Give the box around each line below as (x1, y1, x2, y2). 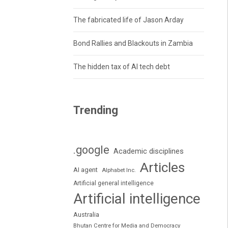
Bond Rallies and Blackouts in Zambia (73, 39, 193, 48)
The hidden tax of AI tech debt (73, 63, 170, 71)
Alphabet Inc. (101, 166, 136, 174)
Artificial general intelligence (73, 180, 154, 187)
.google (73, 144, 109, 157)
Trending (73, 104, 118, 117)
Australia (73, 211, 99, 219)
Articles (139, 160, 185, 176)
